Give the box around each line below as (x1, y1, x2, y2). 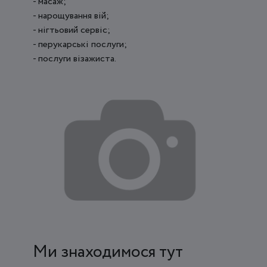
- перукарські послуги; (33, 38, 127, 52)
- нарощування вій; (33, 9, 109, 23)
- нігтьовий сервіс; (33, 23, 110, 38)
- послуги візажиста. (33, 52, 116, 66)
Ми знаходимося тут (33, 240, 183, 265)
